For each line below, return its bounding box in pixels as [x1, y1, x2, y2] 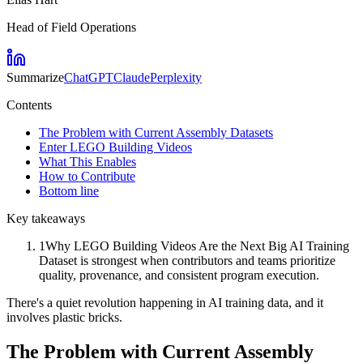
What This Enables [39, 154, 136, 169]
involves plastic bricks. [6, 310, 122, 324]
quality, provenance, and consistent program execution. [39, 267, 319, 282]
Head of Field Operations [6, 19, 136, 34]
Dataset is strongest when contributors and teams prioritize [39, 253, 335, 267]
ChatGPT [64, 70, 113, 84]
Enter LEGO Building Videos [39, 139, 192, 154]
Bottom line [39, 183, 99, 198]
